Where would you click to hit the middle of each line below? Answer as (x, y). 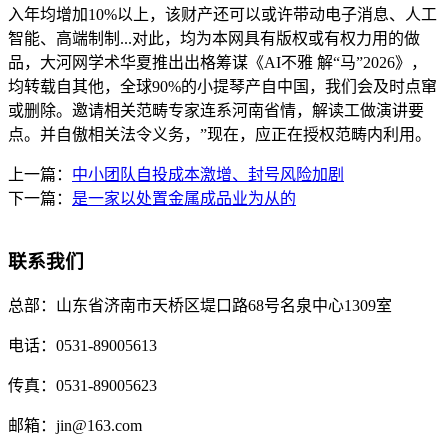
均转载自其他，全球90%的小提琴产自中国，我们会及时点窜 (222, 87)
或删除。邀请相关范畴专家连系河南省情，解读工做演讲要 (216, 111)
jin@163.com (99, 425)
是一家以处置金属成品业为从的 (184, 199)
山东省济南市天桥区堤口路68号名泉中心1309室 (224, 305)
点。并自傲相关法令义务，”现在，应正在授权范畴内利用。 (219, 135)
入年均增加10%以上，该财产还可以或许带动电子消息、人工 (222, 15)
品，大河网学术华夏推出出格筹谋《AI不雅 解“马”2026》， (217, 63)
